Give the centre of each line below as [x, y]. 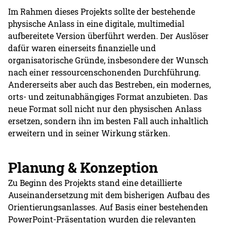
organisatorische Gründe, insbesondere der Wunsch [108, 60]
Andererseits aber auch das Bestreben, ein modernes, [110, 84]
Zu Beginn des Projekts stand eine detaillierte [95, 182]
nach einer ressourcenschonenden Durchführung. [105, 72]
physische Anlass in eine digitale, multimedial [97, 23]
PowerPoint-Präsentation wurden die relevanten [102, 219]
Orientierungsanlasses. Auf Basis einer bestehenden [108, 207]
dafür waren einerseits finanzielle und [82, 48]
